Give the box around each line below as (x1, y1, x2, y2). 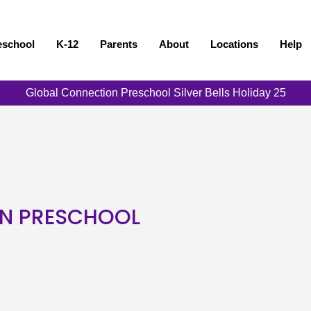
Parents (100, 38, 138, 50)
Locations (210, 38, 259, 50)
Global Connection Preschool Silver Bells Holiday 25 (25, 87, 286, 99)
